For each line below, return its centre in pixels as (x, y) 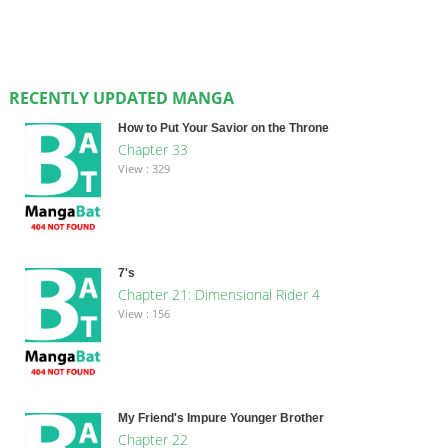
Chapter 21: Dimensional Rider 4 (218, 294)
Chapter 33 (152, 149)
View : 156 (143, 313)
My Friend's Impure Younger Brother (220, 417)
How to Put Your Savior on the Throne (223, 127)
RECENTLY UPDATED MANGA (121, 97)
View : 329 (143, 168)
